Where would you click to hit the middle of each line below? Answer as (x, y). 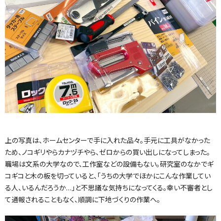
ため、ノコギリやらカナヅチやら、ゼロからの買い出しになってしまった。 (108, 152)
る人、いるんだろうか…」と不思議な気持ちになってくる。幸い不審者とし (109, 188)
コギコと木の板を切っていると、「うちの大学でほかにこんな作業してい (108, 176)
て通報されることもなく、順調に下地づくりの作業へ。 (83, 200)
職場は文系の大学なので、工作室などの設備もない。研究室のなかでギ (109, 164)
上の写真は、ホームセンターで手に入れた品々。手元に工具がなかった (108, 140)
